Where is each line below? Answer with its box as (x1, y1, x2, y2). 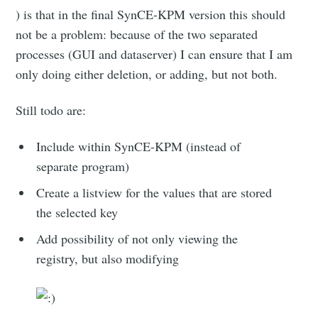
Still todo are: (16, 102, 87, 119)
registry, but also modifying (36, 250, 180, 268)
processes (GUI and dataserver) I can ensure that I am (16, 45, 293, 63)
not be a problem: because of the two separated (16, 26, 258, 43)
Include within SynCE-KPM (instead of (36, 138, 241, 155)
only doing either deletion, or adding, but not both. (16, 65, 278, 83)
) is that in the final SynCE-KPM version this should (16, 6, 286, 23)
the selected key (36, 204, 119, 221)
